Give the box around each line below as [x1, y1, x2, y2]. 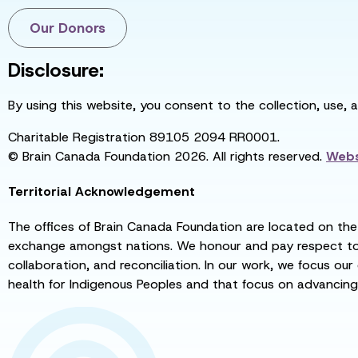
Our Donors [30, 18, 105, 37]
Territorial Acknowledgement [8, 183, 195, 201]
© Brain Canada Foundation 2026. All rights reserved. [8, 148, 322, 165]
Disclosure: [8, 58, 104, 84]
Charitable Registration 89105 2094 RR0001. [8, 129, 280, 146]
